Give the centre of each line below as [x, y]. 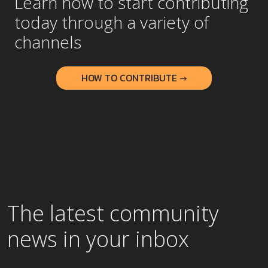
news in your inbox [98, 239]
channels [48, 42]
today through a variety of [112, 22]
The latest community [113, 213]
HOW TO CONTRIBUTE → [134, 78]
